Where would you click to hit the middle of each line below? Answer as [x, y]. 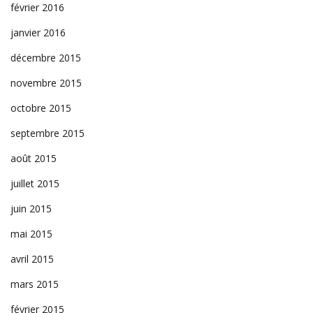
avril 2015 [32, 259]
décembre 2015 [46, 57]
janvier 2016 [38, 32]
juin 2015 [31, 208]
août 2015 [34, 158]
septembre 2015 [48, 133]
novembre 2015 [46, 82]
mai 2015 [31, 233]
